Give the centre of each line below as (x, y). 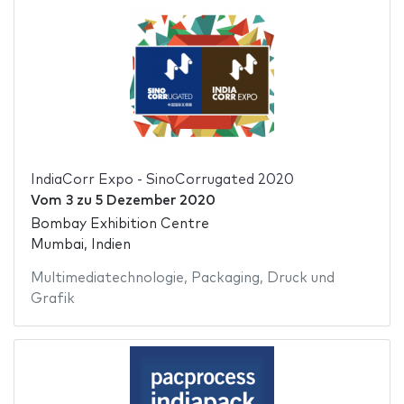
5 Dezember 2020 (155, 200)
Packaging (225, 279)
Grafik (52, 299)
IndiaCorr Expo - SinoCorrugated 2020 (162, 179)
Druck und (300, 279)
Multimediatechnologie (107, 279)
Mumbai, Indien (80, 245)
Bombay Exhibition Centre (119, 225)
